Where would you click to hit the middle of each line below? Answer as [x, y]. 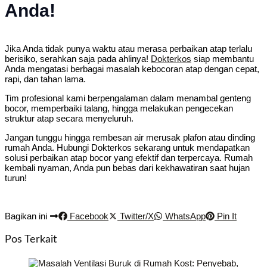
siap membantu [223, 58]
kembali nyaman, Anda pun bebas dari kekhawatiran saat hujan [127, 167]
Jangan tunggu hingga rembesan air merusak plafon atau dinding [130, 137]
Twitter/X [136, 216]
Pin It [226, 216]
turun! [16, 178]
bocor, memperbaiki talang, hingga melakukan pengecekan [119, 108]
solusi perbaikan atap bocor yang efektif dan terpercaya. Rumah [129, 157]
